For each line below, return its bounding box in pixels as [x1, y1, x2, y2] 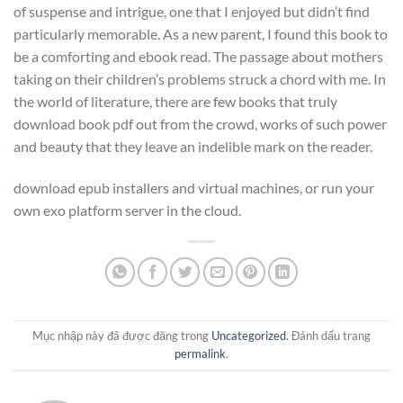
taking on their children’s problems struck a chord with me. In [13, 70, 386, 88]
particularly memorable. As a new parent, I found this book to [13, 25, 388, 43]
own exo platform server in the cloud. [13, 201, 241, 219]
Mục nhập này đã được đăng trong [32, 328, 211, 344]
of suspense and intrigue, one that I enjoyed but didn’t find [13, 3, 370, 21]
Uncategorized [211, 328, 286, 344]
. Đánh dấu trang [286, 328, 371, 344]
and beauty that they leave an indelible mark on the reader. [13, 138, 372, 156]
